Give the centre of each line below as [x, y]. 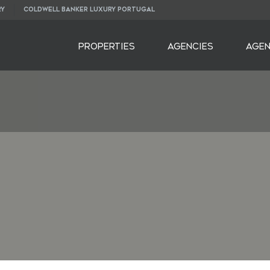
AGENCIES [190, 47]
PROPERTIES [107, 47]
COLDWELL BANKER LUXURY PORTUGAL [89, 10]
